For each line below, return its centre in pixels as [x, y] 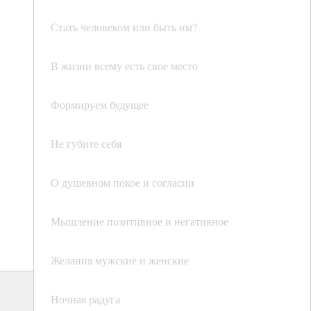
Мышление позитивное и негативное [140, 221]
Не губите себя [86, 143]
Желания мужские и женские [120, 260]
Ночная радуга [85, 299]
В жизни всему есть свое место [124, 66]
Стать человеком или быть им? [124, 27]
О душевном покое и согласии [123, 182]
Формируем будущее [100, 104]
